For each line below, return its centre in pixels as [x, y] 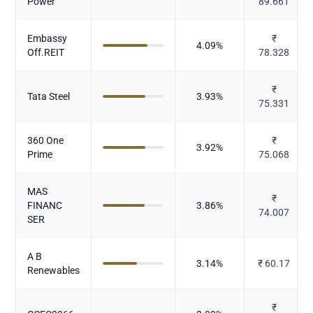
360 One [46, 140]
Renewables [54, 270]
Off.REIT [46, 52]
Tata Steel [49, 96]
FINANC [45, 205]
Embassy [48, 38]
